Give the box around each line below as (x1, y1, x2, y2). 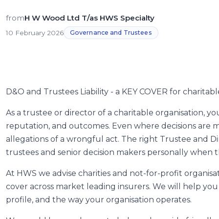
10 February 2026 (6, 28, 64, 37)
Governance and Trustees (69, 29, 152, 37)
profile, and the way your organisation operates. (6, 195, 192, 205)
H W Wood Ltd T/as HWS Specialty (24, 13, 154, 22)
